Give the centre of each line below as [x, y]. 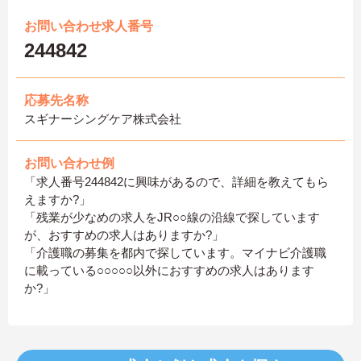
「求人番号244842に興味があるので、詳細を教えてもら [176, 181]
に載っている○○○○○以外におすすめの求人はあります [169, 270]
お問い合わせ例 [69, 163]
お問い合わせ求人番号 [89, 26]
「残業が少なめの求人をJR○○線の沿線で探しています [172, 217]
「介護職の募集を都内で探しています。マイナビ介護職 [175, 252]
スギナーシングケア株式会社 [103, 118]
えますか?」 [58, 199]
